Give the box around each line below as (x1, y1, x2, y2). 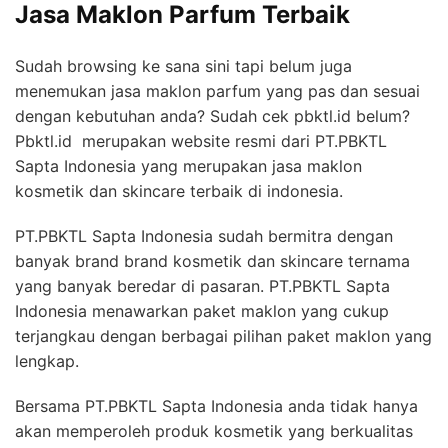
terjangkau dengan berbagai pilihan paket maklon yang (15, 326, 432, 347)
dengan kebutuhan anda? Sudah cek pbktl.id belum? (15, 106, 410, 127)
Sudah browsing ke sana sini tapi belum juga (15, 56, 352, 77)
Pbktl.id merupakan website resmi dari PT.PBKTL (15, 131, 387, 152)
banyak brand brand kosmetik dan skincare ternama (15, 251, 410, 272)
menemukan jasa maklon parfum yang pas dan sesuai (15, 81, 420, 102)
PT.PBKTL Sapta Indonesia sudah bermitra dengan (15, 226, 393, 247)
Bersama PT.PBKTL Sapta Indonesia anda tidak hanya (15, 396, 418, 417)
